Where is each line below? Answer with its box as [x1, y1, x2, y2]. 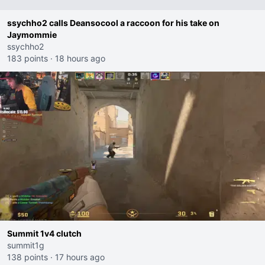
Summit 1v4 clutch [7, 228, 82, 238]
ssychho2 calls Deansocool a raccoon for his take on [7, 18, 219, 28]
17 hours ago [55, 252, 105, 262]
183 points [7, 53, 48, 63]
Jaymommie [7, 30, 57, 40]
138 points [7, 252, 48, 262]
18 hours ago [55, 53, 105, 63]
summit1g [7, 240, 44, 250]
